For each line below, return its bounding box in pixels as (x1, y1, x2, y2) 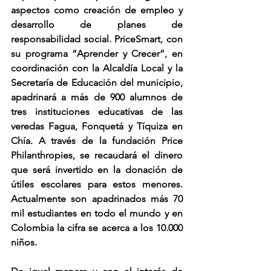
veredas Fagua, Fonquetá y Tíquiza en (11, 120, 183, 132)
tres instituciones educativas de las (11, 106, 183, 117)
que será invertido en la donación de (11, 164, 183, 175)
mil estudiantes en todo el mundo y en (11, 207, 183, 219)
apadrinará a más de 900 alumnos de (11, 91, 183, 103)
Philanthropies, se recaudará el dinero (11, 149, 183, 161)
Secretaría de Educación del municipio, (11, 77, 183, 88)
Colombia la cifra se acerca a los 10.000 (11, 222, 183, 233)
